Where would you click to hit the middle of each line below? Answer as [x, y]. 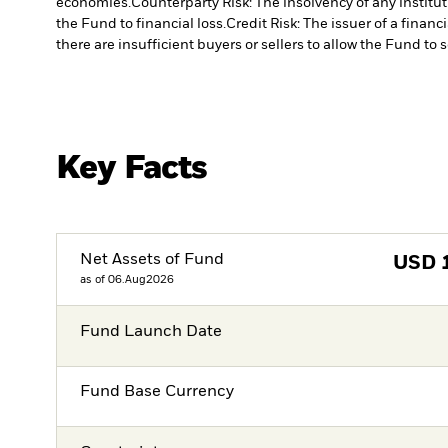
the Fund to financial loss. [141, 24]
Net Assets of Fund [152, 259]
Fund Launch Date [151, 332]
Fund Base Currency [157, 392]
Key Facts [132, 168]
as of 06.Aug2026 [127, 279]
